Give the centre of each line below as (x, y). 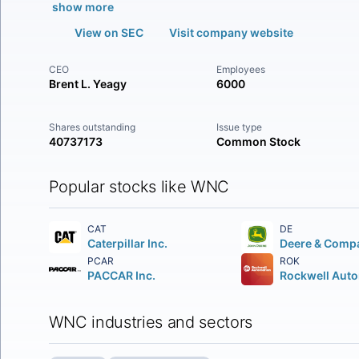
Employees (241, 69)
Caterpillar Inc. (127, 243)
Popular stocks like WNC (139, 187)
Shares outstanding (92, 127)
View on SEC (109, 32)
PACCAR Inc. (121, 275)
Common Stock (259, 141)
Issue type (240, 127)
